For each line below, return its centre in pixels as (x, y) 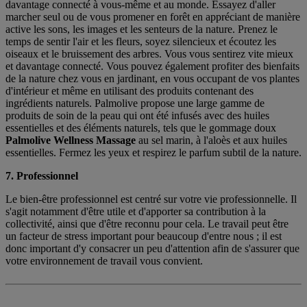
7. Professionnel (42, 176)
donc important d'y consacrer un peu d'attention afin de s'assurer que (152, 249)
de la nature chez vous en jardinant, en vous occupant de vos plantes (152, 79)
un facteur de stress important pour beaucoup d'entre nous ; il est (144, 236)
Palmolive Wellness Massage (71, 140)
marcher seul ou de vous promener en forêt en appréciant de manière (153, 17)
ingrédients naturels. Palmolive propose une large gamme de (135, 103)
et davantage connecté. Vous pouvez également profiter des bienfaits (152, 66)
